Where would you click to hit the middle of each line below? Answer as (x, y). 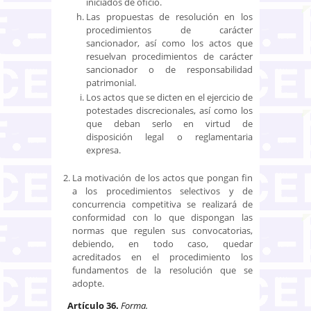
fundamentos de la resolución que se (162, 270)
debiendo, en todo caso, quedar (162, 243)
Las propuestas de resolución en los (169, 16)
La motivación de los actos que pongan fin (162, 177)
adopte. (88, 283)
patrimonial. (111, 82)
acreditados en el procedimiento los (162, 257)
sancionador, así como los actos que (169, 43)
